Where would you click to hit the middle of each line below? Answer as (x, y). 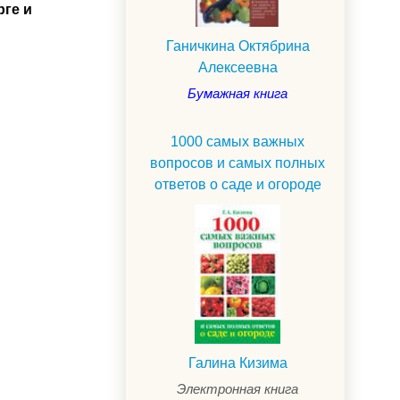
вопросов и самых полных (237, 162)
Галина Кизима (237, 363)
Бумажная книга (237, 93)
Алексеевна (237, 67)
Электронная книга (237, 389)
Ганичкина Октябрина (237, 46)
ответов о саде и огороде (237, 184)
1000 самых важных (237, 141)
